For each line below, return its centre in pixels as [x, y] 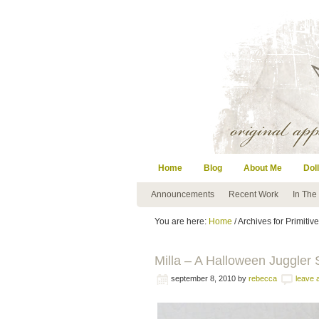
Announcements [183, 194]
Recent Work [253, 194]
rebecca [263, 278]
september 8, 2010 [203, 278]
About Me [263, 168]
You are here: [182, 221]
